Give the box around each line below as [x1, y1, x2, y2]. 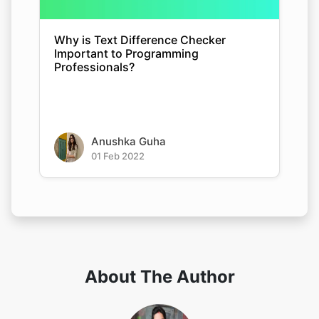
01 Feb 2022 [91, 150, 145, 162]
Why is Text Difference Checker [54, 33, 226, 47]
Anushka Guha [91, 135, 166, 148]
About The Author [84, 266, 235, 287]
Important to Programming [54, 46, 199, 61]
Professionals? [54, 60, 135, 74]
